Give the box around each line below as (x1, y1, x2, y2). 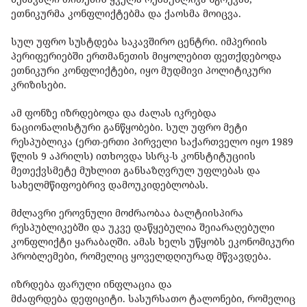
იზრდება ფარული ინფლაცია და (11, 277, 172, 291)
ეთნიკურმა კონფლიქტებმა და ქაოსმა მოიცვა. (11, 6, 241, 20)
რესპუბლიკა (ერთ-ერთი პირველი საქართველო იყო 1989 (11, 134, 293, 148)
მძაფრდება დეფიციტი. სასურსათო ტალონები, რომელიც (11, 291, 295, 305)
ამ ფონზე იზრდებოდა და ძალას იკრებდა (11, 106, 217, 119)
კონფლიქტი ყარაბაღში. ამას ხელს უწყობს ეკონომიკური (11, 234, 295, 248)
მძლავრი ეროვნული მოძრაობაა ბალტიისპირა (11, 206, 243, 219)
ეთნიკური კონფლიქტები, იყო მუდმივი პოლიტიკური (11, 63, 271, 77)
